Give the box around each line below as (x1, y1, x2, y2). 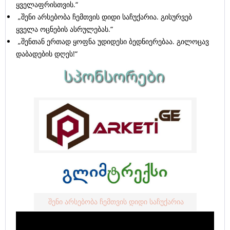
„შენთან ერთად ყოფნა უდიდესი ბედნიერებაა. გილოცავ (16, 36, 209, 46)
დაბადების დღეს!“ (16, 49, 78, 59)
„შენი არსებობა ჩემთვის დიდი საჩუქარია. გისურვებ (16, 12, 192, 22)
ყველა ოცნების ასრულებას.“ (16, 24, 113, 34)
